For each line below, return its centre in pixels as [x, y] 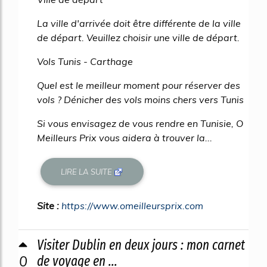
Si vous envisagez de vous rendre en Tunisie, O [140, 124]
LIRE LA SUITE [88, 171]
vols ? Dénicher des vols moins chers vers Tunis [140, 100]
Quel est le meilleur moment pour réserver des [139, 86]
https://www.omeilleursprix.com [132, 206]
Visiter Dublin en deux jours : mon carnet [141, 245]
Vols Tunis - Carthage [85, 62]
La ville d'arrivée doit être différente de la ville [139, 24]
